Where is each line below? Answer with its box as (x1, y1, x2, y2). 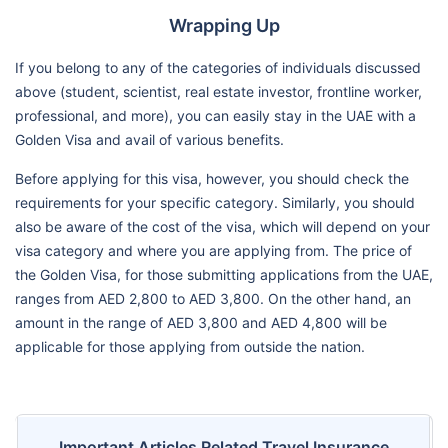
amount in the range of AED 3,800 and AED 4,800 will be (15, 313, 387, 331)
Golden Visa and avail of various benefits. (15, 130, 284, 148)
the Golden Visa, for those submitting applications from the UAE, (15, 265, 433, 283)
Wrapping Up (168, 14, 280, 36)
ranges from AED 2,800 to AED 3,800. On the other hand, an (15, 289, 411, 307)
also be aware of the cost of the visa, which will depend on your (15, 217, 430, 235)
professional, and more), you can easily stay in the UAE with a (15, 106, 416, 124)
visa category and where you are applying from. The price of (15, 241, 412, 259)
